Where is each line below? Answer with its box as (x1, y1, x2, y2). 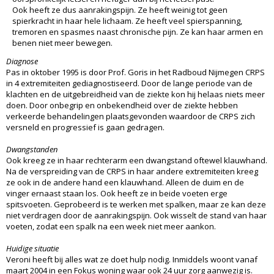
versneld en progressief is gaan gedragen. (6, 121, 165, 133)
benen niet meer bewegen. (12, 37, 113, 48)
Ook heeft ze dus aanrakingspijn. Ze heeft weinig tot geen (12, 4, 228, 15)
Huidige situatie (6, 242, 59, 254)
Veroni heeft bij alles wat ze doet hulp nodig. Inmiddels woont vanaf (6, 253, 257, 265)
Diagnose (6, 55, 38, 67)
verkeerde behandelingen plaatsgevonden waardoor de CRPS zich (6, 110, 255, 122)
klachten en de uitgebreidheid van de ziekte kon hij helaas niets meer (6, 88, 265, 100)
